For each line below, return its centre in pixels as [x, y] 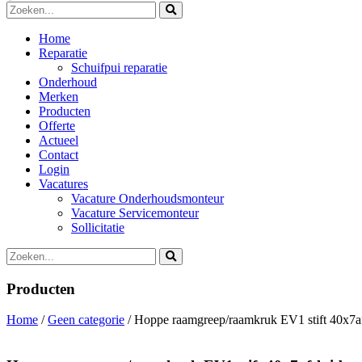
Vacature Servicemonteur [135, 213]
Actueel [59, 140]
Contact [59, 155]
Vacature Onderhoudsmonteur [147, 198]
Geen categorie [86, 320]
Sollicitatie [98, 227]
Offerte [57, 126]
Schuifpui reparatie [119, 67]
